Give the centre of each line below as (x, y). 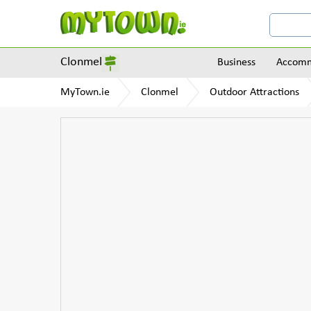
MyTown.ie (85, 92)
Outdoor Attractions (254, 92)
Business (236, 62)
